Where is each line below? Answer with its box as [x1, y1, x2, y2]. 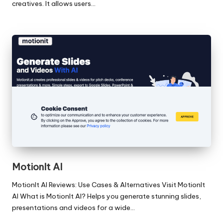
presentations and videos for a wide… [12, 203, 135, 212]
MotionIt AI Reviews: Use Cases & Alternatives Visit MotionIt [12, 180, 205, 189]
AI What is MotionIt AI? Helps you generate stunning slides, [12, 191, 201, 201]
